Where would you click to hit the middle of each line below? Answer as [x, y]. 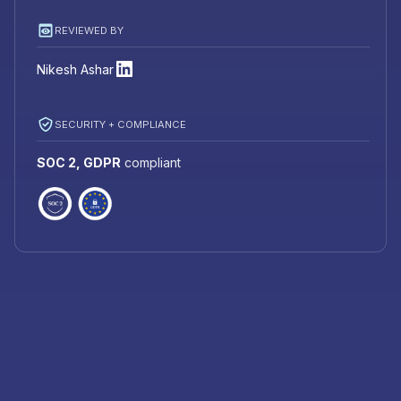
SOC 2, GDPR [79, 163]
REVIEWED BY [89, 30]
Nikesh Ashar [75, 69]
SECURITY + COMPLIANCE [120, 124]
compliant [151, 163]
